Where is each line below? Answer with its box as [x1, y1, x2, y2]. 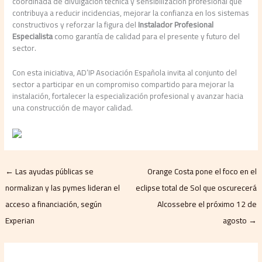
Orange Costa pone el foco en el [147, 164, 257, 180]
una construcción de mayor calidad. [12, 100, 133, 116]
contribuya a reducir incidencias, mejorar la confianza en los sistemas [12, 5, 250, 21]
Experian [5, 213, 35, 229]
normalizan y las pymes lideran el [5, 180, 120, 196]
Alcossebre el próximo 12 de [157, 196, 257, 212]
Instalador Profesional [138, 17, 214, 33]
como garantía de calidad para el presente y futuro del [53, 29, 240, 44]
